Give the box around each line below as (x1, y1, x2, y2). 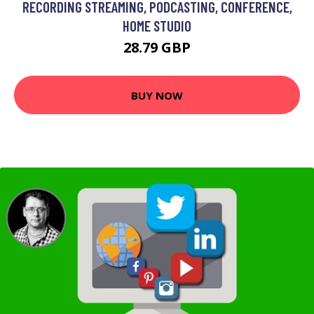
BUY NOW (131, 88, 183, 102)
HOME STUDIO (123, 17, 191, 35)
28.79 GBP (123, 38, 191, 57)
